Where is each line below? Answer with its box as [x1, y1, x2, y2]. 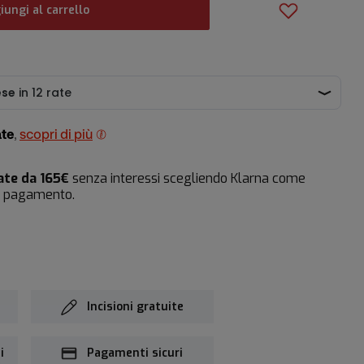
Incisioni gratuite [86, 298, 184, 314]
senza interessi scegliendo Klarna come [69, 169, 305, 187]
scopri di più [19, 128, 93, 142]
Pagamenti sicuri [87, 344, 184, 361]
